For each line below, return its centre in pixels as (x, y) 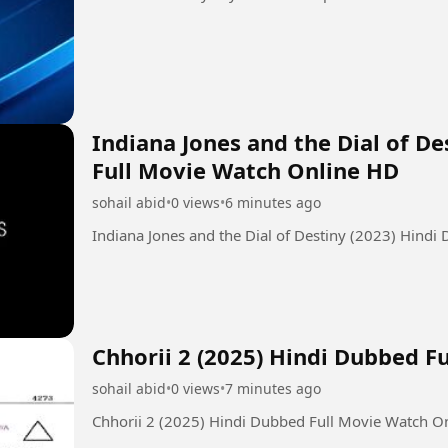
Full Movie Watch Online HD (245, 169)
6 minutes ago (273, 202)
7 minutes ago (273, 388)
